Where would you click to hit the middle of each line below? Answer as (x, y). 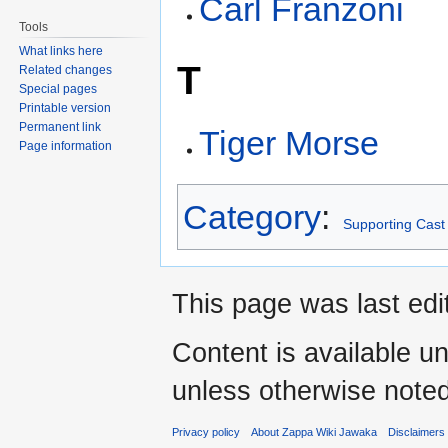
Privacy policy (206, 432)
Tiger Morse (289, 143)
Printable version (65, 107)
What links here (61, 50)
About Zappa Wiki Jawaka (314, 432)
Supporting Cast (393, 224)
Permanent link (60, 126)
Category (252, 217)
